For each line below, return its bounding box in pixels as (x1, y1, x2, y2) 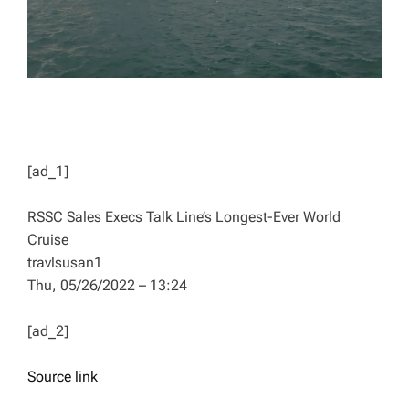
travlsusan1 (27, 254, 102, 271)
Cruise (27, 231, 68, 248)
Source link (27, 368, 98, 385)
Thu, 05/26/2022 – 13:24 (27, 277, 187, 294)
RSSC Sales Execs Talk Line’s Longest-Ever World (27, 208, 341, 225)
